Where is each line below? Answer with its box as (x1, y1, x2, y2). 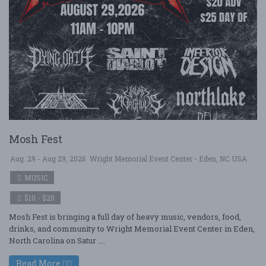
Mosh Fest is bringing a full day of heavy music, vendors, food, (9, 211, 241, 222)
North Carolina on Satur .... (9, 235, 105, 246)
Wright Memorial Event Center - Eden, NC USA (90, 154, 247, 163)
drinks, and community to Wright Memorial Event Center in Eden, (9, 223, 255, 234)
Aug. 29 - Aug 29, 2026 (10, 154, 85, 163)
